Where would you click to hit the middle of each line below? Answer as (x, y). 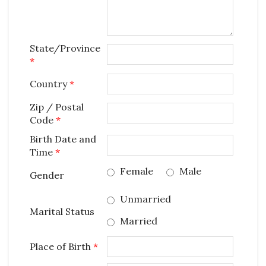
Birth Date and (63, 139)
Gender (47, 175)
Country (50, 84)
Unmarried (144, 199)
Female (135, 171)
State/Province (65, 48)
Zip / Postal (57, 107)
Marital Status (62, 211)
